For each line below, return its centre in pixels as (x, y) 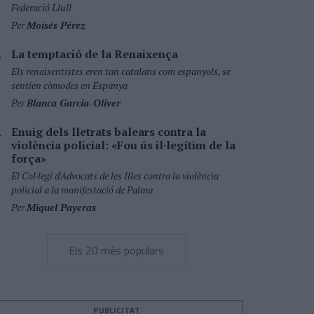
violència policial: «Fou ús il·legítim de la (123, 145)
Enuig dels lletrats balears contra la (109, 132)
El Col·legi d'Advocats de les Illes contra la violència (115, 176)
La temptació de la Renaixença (95, 54)
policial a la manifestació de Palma (82, 190)
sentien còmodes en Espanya (69, 85)
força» (29, 158)
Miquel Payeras (61, 207)
